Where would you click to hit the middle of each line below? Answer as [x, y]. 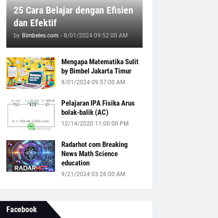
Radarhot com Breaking [94, 145]
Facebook [21, 209]
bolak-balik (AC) [85, 112]
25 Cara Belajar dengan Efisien [73, 10]
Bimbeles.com [40, 36]
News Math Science [89, 154]
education [75, 163]
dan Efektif [35, 23]
